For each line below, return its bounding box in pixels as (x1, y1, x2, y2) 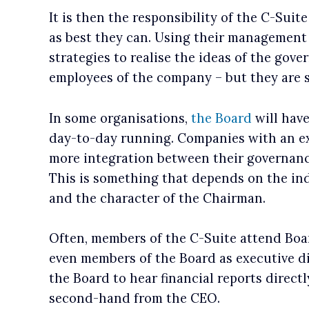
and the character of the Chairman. (48, 190, 266, 206)
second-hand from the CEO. (48, 290, 220, 307)
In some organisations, (48, 110, 191, 126)
